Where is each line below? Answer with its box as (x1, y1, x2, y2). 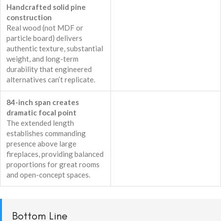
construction (6, 13, 52, 22)
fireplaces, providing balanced (6, 149, 104, 159)
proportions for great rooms (6, 160, 100, 169)
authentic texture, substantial (6, 44, 103, 53)
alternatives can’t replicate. (6, 75, 95, 84)
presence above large (6, 139, 76, 148)
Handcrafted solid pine (6, 2, 86, 12)
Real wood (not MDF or (6, 23, 83, 33)
